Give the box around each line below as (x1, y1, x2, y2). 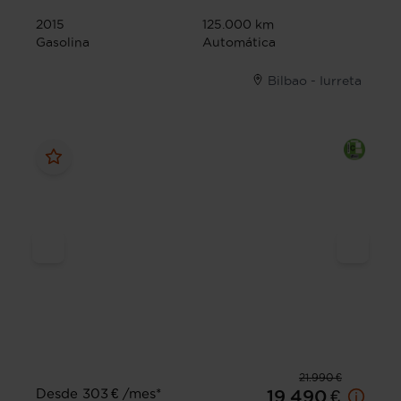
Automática (202, 35, 276, 50)
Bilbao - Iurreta (268, 73, 362, 89)
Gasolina (36, 35, 90, 50)
